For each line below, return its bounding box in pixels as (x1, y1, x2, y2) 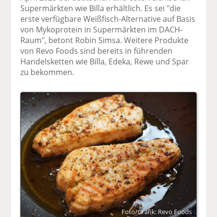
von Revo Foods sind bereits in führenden (20, 45, 173, 56)
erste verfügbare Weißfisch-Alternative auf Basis (20, 13, 196, 24)
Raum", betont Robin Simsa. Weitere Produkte (20, 34, 189, 46)
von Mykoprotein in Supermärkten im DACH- (20, 24, 183, 35)
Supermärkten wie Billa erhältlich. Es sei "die (20, 2, 181, 14)
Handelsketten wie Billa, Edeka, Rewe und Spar (20, 56, 189, 67)
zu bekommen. (20, 66, 75, 77)
